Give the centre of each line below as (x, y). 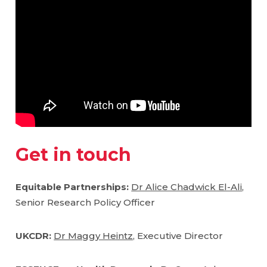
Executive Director (179, 235)
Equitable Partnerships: (74, 187)
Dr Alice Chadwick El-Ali (187, 187)
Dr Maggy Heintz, (94, 235)
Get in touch (74, 155)
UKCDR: (35, 235)
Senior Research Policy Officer (86, 202)
